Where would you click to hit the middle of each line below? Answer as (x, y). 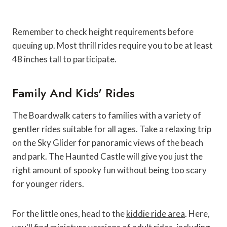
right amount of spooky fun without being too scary (109, 170)
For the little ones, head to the (69, 213)
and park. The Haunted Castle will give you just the (107, 156)
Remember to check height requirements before (103, 31)
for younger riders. (48, 183)
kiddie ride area (156, 213)
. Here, (197, 213)
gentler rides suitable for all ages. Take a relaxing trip (112, 129)
